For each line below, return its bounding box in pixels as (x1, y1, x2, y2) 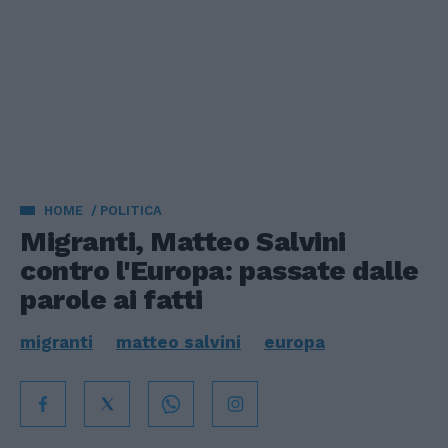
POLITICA (100, 203, 162, 218)
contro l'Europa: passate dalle (20, 254, 419, 287)
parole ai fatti (20, 283, 203, 316)
